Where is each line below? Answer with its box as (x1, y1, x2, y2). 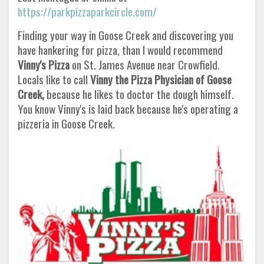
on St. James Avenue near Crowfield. (70, 55, 220, 73)
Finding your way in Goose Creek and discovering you (18, 26, 233, 44)
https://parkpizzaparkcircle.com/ (18, 2, 157, 20)
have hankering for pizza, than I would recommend (18, 41, 223, 58)
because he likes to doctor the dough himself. (44, 85, 234, 103)
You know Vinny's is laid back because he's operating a (18, 100, 238, 117)
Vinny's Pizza (18, 55, 70, 73)
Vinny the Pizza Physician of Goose (88, 70, 232, 88)
